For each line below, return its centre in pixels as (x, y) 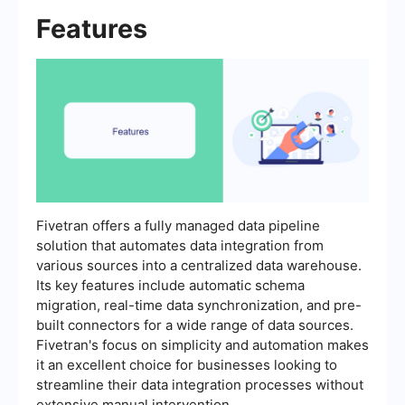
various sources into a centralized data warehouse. (199, 265)
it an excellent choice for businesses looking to (187, 364)
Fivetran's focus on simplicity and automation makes (202, 344)
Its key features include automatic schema (170, 285)
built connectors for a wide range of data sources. (195, 325)
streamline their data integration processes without (200, 384)
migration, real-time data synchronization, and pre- (199, 305)
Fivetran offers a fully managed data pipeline (178, 225)
